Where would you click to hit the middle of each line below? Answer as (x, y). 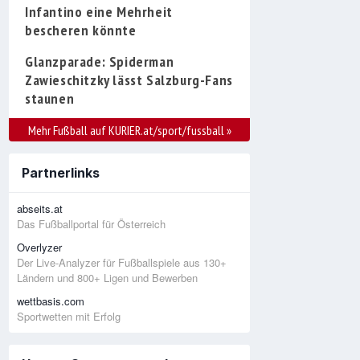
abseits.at (40, 208)
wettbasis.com (51, 301)
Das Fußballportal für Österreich (91, 223)
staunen (50, 98)
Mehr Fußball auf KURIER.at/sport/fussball (127, 130)
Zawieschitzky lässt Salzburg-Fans (129, 80)
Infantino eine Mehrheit (99, 11)
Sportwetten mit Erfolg (69, 316)
